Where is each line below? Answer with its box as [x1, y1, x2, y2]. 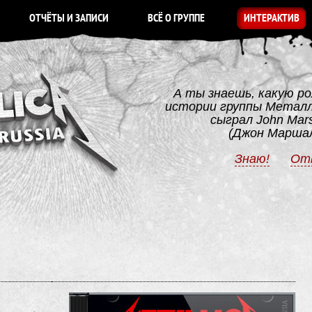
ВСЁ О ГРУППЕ [148, 11, 205, 26]
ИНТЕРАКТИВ [244, 11, 299, 26]
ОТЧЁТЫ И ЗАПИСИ [29, 11, 109, 26]
